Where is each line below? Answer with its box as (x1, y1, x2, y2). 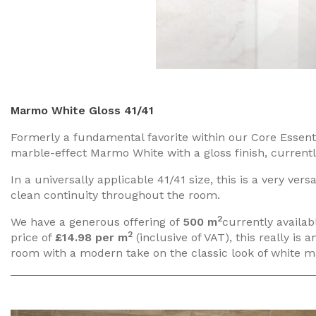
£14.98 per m (55, 230, 128, 244)
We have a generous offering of (11, 214, 183, 229)
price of (11, 230, 55, 244)
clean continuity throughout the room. (11, 188, 220, 202)
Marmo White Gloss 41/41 (11, 103, 154, 117)
